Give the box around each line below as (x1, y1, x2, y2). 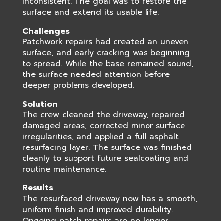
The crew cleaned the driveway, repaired (22, 109, 184, 121)
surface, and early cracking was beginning (22, 47, 190, 59)
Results (22, 182, 53, 194)
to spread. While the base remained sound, (22, 58, 193, 70)
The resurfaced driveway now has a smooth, (22, 193, 197, 205)
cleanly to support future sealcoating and (22, 152, 188, 164)
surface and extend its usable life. (22, 6, 159, 18)
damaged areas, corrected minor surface (22, 120, 185, 132)
